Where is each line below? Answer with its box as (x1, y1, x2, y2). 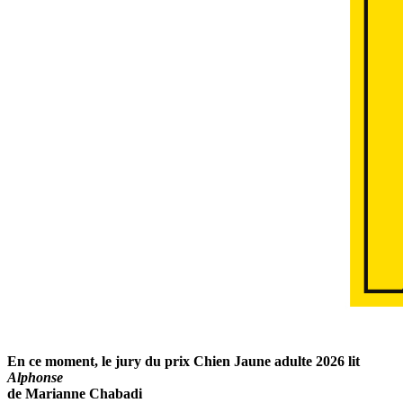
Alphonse (7, 369, 63, 385)
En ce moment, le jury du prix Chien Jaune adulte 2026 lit (7, 353, 360, 369)
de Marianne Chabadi (7, 385, 142, 401)
